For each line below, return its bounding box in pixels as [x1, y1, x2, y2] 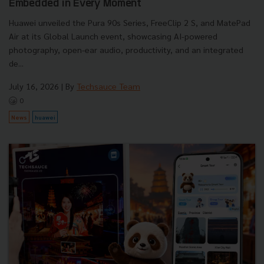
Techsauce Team [77, 80, 140, 91]
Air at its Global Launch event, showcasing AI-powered [9, 30, 217, 41]
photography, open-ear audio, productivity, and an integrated [9, 44, 243, 55]
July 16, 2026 [9, 80, 59, 91]
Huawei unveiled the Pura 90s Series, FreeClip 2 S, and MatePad [9, 16, 250, 28]
